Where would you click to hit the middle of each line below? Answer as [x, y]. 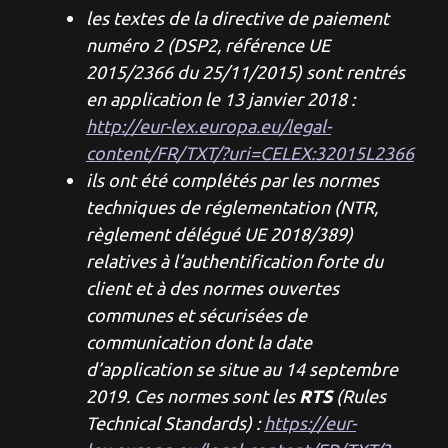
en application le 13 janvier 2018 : [220, 99]
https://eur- [310, 423]
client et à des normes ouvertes [212, 288]
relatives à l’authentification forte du [234, 261]
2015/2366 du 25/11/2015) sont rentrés [245, 72]
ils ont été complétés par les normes [232, 180]
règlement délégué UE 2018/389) [219, 234]
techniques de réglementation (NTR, [232, 207]
